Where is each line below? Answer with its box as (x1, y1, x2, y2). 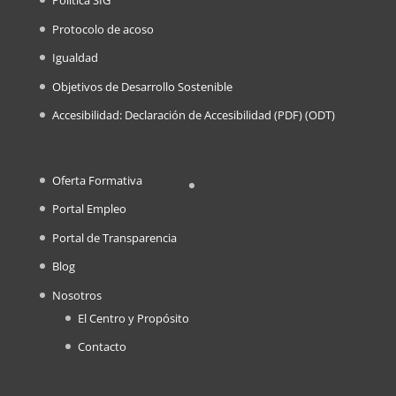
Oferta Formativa (51, 171, 142, 188)
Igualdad (51, 49, 98, 65)
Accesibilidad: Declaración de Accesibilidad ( (51, 107, 278, 123)
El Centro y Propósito (77, 309, 189, 326)
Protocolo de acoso (51, 20, 154, 37)
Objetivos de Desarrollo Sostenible (51, 78, 232, 95)
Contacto (77, 339, 126, 355)
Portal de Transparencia (51, 229, 177, 246)
